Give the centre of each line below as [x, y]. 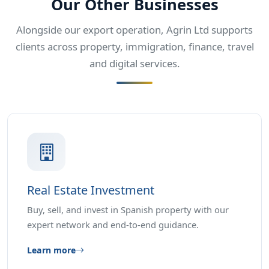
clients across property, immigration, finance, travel [134, 47]
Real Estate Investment [91, 190]
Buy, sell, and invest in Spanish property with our [128, 210]
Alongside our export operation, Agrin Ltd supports [134, 30]
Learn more [51, 250]
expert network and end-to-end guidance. [113, 225]
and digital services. [134, 64]
